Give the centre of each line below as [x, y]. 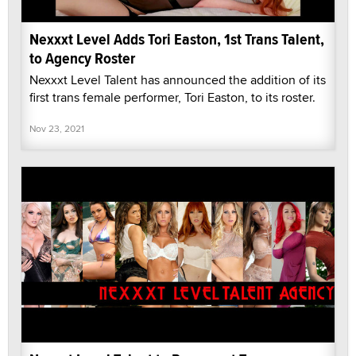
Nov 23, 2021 [57, 128]
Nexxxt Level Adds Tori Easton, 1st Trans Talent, [177, 39]
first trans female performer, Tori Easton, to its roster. [172, 97]
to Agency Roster [82, 58]
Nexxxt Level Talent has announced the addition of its [178, 79]
